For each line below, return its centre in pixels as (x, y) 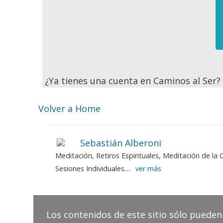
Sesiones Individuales (90, 168)
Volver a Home (70, 109)
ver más (148, 168)
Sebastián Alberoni (120, 143)
